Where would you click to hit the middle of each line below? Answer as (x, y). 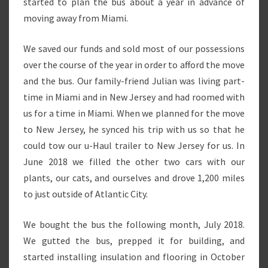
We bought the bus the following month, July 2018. (134, 224)
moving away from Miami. (76, 18)
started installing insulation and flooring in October (134, 257)
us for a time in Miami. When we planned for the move (134, 113)
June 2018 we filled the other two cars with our (134, 162)
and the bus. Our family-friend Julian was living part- (134, 81)
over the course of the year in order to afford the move (134, 65)
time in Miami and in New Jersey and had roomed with (134, 97)
